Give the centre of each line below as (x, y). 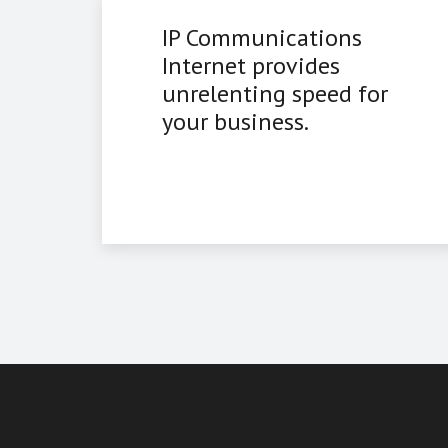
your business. (235, 121)
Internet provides (251, 65)
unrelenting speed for (275, 93)
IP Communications (262, 37)
